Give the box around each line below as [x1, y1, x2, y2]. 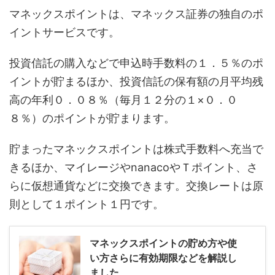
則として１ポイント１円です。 [9, 197, 164, 211]
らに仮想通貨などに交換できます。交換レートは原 [9, 179, 263, 192]
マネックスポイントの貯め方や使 [90, 236, 237, 249]
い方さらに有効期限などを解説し [90, 251, 237, 264]
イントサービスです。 [9, 25, 120, 39]
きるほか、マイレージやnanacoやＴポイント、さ [9, 160, 258, 174]
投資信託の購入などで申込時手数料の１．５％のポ [9, 56, 263, 69]
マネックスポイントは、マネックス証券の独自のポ [9, 7, 263, 20]
